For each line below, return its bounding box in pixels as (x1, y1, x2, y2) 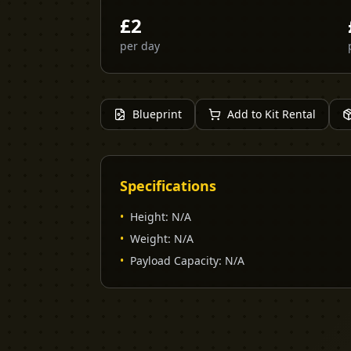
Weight (130, 231, 168, 246)
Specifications (120, 176, 216, 195)
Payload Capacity (130, 253, 219, 268)
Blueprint (132, 107, 182, 121)
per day (120, 38, 160, 53)
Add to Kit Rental (227, 107, 316, 121)
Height (130, 209, 165, 224)
